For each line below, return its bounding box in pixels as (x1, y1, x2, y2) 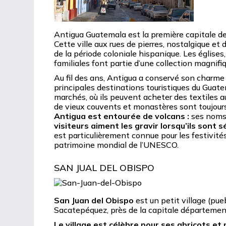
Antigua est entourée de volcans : (54, 111, 190, 122)
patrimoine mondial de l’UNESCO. (54, 140, 179, 150)
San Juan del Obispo (54, 195, 134, 206)
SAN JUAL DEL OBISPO (54, 162, 155, 174)
